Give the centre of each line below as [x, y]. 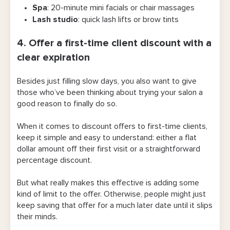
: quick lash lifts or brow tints [128, 20]
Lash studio [55, 20]
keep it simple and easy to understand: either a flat [107, 138]
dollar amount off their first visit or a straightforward [109, 149]
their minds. [38, 217]
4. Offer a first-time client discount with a [114, 43]
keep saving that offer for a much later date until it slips [115, 206]
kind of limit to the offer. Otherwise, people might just [111, 194]
